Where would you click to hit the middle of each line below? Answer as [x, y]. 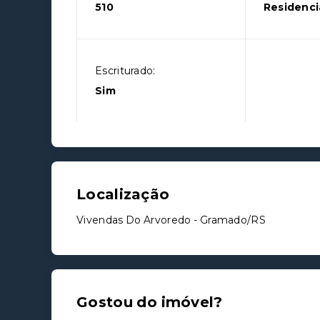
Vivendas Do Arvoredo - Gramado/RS [171, 220]
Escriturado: [125, 71]
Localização [123, 194]
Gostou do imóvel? [150, 302]
